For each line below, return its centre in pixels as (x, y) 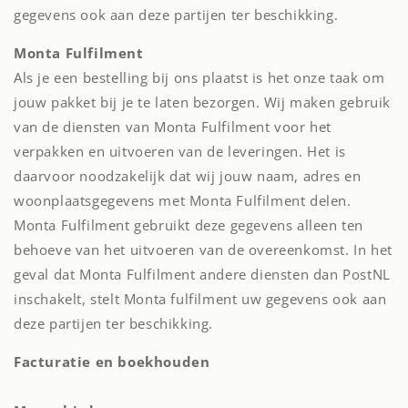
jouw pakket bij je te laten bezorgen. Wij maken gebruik (203, 102)
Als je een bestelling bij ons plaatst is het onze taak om (199, 77)
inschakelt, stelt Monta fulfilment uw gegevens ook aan (200, 299)
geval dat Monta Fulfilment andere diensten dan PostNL (202, 274)
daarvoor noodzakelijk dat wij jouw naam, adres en (188, 176)
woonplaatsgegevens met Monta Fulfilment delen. (183, 200)
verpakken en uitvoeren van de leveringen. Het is (180, 151)
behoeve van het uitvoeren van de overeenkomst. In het (203, 250)
